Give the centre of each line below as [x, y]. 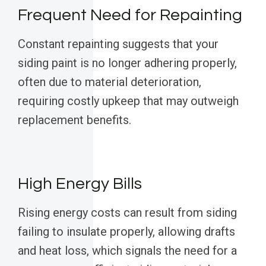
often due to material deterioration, [110, 82]
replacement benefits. [75, 120]
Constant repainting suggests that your [118, 44]
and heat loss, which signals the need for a [127, 251]
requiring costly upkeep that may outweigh [128, 101]
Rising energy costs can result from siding [127, 213]
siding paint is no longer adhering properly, [127, 63]
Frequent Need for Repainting [130, 15]
